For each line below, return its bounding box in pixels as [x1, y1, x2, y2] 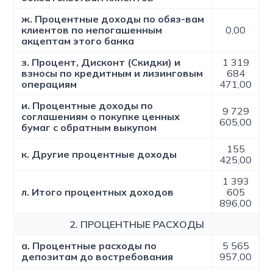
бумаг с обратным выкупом [21, 121, 157, 133]
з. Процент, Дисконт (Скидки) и [21, 56, 181, 68]
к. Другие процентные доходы [21, 148, 177, 160]
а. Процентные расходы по [21, 239, 157, 252]
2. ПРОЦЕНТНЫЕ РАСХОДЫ [69, 218, 204, 230]
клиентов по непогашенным [21, 24, 163, 36]
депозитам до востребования [21, 250, 174, 263]
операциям [21, 78, 77, 90]
